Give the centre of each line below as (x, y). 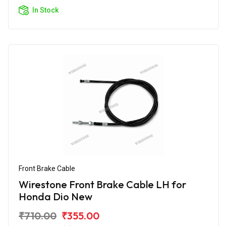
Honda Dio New (55, 196)
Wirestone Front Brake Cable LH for (102, 184)
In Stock (45, 10)
